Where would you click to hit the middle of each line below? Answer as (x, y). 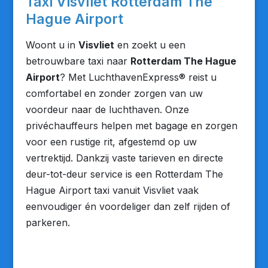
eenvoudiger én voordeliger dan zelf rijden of (128, 206)
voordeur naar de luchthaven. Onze (107, 109)
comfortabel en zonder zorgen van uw (114, 93)
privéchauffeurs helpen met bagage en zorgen (131, 126)
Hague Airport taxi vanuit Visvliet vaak (112, 190)
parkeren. (48, 223)
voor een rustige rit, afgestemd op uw (111, 142)
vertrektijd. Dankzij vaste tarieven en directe (124, 158)
